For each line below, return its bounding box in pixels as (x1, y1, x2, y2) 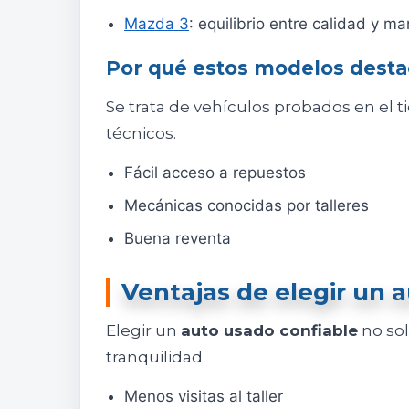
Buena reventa (124, 229, 231, 248)
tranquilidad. (106, 348, 205, 367)
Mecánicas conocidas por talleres (124, 196, 369, 215)
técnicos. (106, 124, 176, 143)
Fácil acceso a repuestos (124, 163, 306, 183)
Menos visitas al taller (124, 387, 283, 406)
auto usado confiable (181, 321, 358, 341)
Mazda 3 (124, 15, 189, 34)
